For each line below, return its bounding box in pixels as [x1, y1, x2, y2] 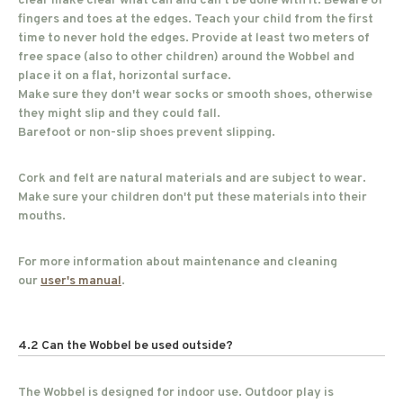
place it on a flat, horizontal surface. [18, 68, 231, 84]
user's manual [40, 273, 121, 289]
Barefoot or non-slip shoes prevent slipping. [18, 125, 275, 140]
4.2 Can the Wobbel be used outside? [18, 338, 233, 354]
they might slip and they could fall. [18, 106, 220, 121]
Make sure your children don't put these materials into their [18, 190, 367, 205]
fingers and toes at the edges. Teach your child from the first [18, 12, 373, 27]
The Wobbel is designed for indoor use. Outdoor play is [18, 385, 334, 400]
